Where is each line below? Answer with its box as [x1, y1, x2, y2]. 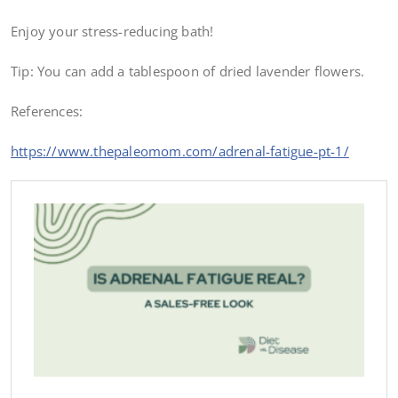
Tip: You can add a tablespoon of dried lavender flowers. [11, 62, 365, 81]
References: [11, 102, 84, 121]
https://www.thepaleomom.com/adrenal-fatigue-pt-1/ [11, 142, 349, 161]
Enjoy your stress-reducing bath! [11, 22, 214, 41]
